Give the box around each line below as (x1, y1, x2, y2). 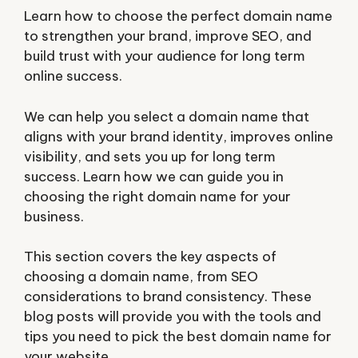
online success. (24, 67, 122, 85)
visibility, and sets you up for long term (24, 147, 276, 165)
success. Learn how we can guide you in (24, 167, 284, 185)
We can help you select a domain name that (24, 107, 309, 125)
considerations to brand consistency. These (24, 288, 312, 305)
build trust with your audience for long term (24, 47, 305, 65)
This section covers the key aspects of (24, 248, 276, 265)
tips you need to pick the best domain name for (24, 328, 332, 345)
